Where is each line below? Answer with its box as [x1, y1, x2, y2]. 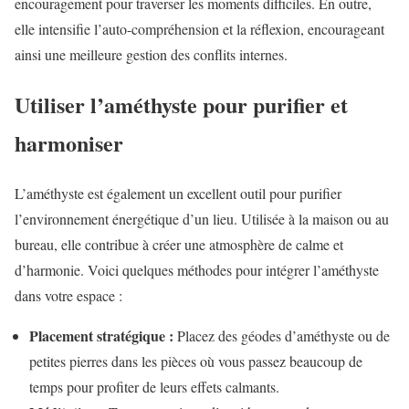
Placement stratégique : [29, 325, 173, 347]
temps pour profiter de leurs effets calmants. [29, 377, 279, 397]
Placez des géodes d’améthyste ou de [173, 326, 390, 346]
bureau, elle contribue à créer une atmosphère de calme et [15, 235, 343, 255]
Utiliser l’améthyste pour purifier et [15, 89, 348, 121]
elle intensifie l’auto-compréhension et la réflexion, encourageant [15, 19, 384, 39]
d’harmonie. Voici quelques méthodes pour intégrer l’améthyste [15, 260, 379, 280]
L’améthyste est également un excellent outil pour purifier [15, 184, 341, 204]
